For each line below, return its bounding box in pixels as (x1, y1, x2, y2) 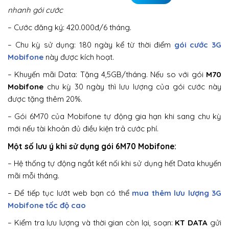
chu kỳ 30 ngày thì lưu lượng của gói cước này (43, 82, 221, 92)
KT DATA (172, 218, 208, 228)
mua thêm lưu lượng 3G (132, 188, 222, 198)
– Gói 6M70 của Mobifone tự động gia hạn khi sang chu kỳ (8, 111, 221, 122)
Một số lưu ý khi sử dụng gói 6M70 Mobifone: (8, 141, 176, 152)
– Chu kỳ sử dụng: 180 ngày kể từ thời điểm (8, 40, 174, 50)
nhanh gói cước (8, 5, 63, 15)
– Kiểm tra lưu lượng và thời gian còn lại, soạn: (8, 218, 173, 228)
